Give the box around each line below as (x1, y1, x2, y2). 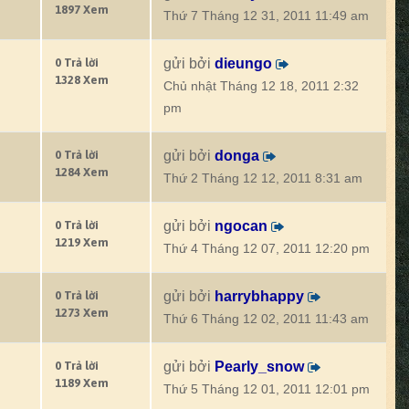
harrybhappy (215, 288, 304, 304)
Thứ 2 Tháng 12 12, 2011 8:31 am (163, 172, 362, 185)
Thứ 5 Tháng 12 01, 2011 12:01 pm (163, 383, 370, 396)
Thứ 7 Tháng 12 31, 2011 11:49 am (163, 9, 369, 23)
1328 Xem (55, 73, 109, 87)
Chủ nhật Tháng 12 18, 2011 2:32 (163, 79, 359, 93)
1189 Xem (55, 376, 109, 390)
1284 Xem (55, 165, 109, 179)
